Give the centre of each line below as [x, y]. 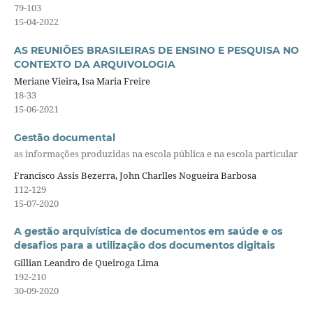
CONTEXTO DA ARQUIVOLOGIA [94, 64]
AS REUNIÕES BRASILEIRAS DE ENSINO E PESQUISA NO [156, 50]
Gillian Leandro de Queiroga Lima [86, 263]
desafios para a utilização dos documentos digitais [144, 246]
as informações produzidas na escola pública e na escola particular [155, 153]
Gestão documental [64, 137]
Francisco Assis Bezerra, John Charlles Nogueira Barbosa [135, 176]
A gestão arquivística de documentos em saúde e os [148, 232]
